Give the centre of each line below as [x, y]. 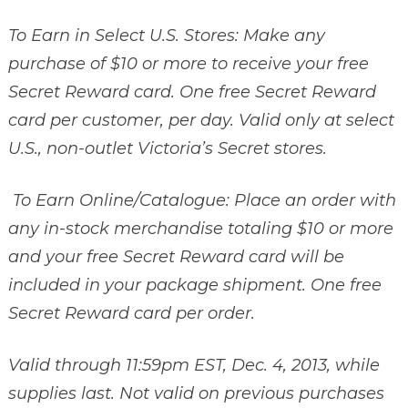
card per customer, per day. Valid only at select [201, 120]
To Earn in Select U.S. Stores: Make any [166, 35]
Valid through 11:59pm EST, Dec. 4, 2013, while [194, 365]
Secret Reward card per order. [131, 313]
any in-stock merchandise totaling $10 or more [200, 228]
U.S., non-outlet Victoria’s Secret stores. [167, 148]
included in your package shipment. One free [194, 285]
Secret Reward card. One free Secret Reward [192, 92]
